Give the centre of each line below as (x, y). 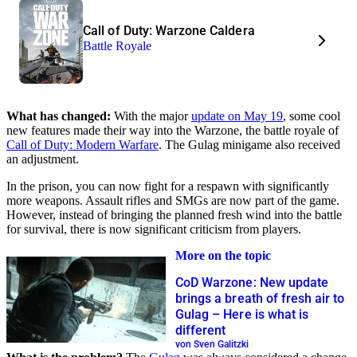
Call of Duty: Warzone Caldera (169, 31)
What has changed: (59, 116)
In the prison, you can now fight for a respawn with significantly (168, 186)
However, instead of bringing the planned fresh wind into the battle (174, 214)
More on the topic (223, 255)
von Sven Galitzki (212, 344)
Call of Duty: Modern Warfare (82, 144)
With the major (151, 116)
